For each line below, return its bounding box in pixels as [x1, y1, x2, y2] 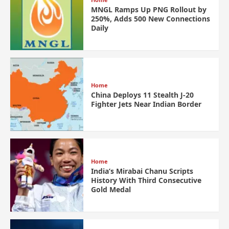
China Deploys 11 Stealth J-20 [90, 90, 194, 100]
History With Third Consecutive [90, 175, 201, 186]
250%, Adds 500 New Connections [90, 14, 210, 24]
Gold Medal [90, 185, 131, 195]
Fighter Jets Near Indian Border [90, 99, 201, 109]
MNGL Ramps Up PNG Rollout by [90, 5, 207, 15]
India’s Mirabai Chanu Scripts [90, 166, 193, 176]
